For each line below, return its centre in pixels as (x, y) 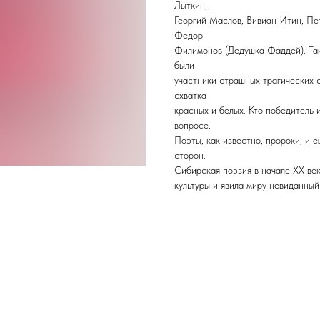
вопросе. (192, 125)
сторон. (190, 155)
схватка (190, 95)
